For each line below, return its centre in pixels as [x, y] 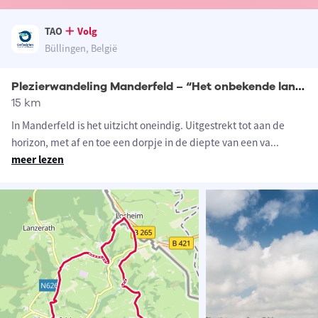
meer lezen [38, 160]
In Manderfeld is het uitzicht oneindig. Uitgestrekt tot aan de [148, 126]
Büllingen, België [81, 49]
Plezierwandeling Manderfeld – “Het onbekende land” [300, 87]
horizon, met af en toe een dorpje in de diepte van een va [141, 143]
